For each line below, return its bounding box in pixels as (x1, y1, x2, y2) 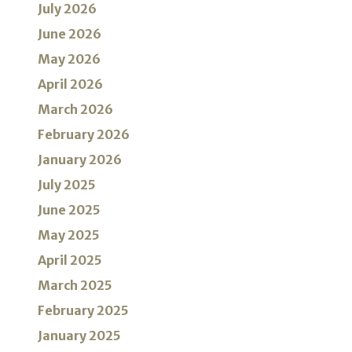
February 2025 (38, 302, 129, 319)
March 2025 (38, 277, 112, 294)
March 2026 (38, 101, 113, 118)
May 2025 (38, 227, 100, 244)
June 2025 (38, 202, 101, 218)
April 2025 (38, 252, 102, 269)
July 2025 (38, 177, 96, 193)
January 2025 (38, 328, 121, 344)
